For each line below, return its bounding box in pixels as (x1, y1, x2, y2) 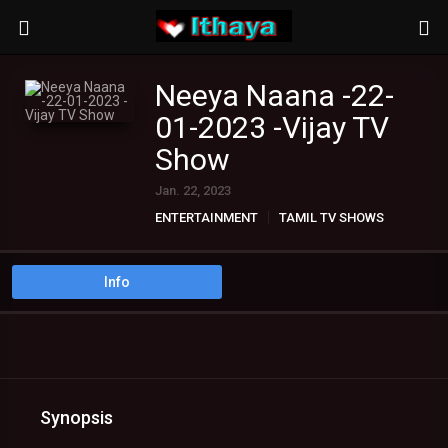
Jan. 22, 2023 (155, 183, 231, 198)
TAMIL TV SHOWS (279, 210, 384, 225)
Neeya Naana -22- (155, 78, 394, 113)
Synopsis (40, 407, 113, 428)
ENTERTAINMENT (155, 210, 258, 225)
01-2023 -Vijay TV (155, 110, 389, 145)
